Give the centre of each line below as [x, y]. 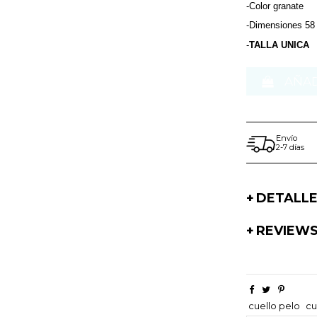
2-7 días [290, 147]
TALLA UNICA [279, 45]
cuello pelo [275, 305]
